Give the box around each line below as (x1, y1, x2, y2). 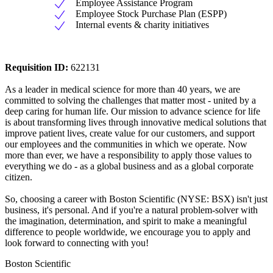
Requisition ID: (5, 62, 71, 73)
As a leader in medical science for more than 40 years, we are (5, 84, 240, 95)
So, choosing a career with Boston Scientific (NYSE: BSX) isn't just (5, 194, 268, 205)
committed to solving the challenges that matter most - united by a (5, 95, 256, 106)
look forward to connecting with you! (5, 238, 149, 249)
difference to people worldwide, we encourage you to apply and (5, 227, 250, 238)
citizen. (5, 172, 32, 183)
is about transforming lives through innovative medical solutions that (5, 117, 266, 128)
